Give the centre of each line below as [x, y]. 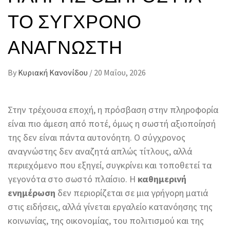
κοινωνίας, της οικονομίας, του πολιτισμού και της [106, 221]
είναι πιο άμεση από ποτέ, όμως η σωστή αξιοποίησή [112, 124]
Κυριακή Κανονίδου [54, 73]
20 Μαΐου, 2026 [120, 73]
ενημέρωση [32, 193]
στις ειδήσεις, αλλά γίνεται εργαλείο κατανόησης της [110, 207]
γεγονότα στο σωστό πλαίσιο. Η [73, 179]
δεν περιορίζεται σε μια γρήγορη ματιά [132, 193]
